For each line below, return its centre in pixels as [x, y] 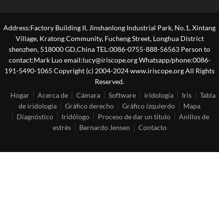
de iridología [38, 106]
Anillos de [194, 116]
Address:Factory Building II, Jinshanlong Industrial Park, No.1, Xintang [109, 27]
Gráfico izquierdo [149, 106]
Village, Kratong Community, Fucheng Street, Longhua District [109, 38]
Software [122, 95]
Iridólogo [76, 116]
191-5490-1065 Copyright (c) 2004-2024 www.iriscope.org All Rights [109, 70]
